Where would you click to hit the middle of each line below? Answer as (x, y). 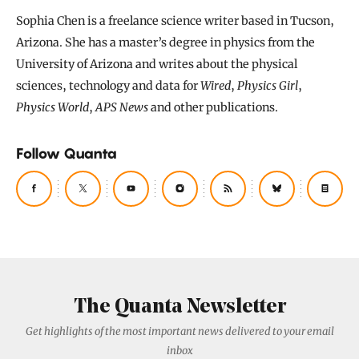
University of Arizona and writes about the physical (157, 64)
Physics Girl (268, 85)
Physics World (52, 107)
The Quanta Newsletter (179, 308)
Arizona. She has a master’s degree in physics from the (165, 42)
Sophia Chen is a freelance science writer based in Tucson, (175, 20)
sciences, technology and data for (108, 85)
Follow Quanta (67, 153)
